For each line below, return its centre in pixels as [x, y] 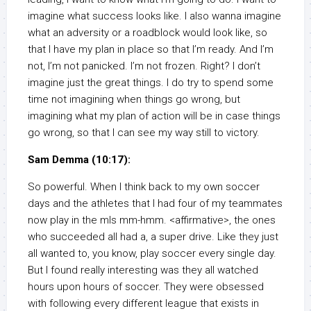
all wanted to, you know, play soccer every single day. [152, 254]
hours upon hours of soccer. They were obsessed [146, 287]
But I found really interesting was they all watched [143, 270]
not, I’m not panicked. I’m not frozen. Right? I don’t [144, 66]
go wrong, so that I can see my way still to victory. [144, 133]
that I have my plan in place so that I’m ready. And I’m [151, 50]
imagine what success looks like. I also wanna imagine [154, 16]
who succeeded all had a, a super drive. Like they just [153, 237]
